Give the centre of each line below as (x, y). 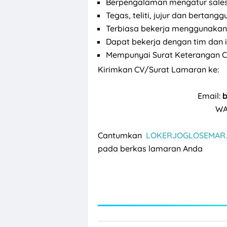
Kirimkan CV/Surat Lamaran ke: (158, 70)
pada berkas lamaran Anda (150, 149)
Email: (210, 96)
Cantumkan (122, 136)
